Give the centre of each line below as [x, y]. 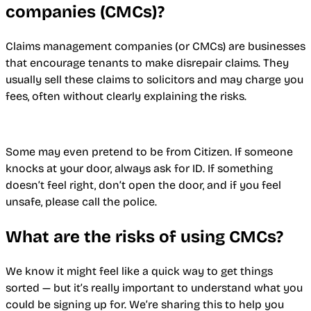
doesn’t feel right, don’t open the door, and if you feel [143, 185]
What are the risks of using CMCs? [144, 236]
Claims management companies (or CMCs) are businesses [155, 46]
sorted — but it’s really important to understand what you [154, 287]
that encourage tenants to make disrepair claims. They [147, 62]
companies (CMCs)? [85, 11]
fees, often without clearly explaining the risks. [126, 96]
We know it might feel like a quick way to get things [139, 271]
